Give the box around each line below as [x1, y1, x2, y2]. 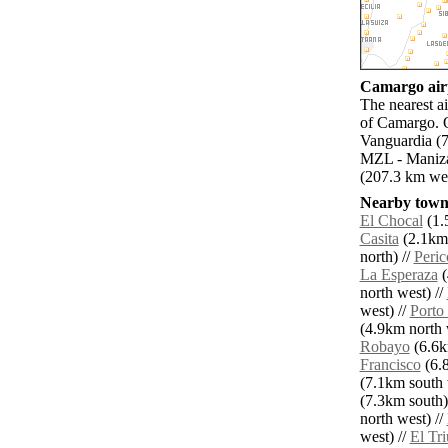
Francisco [359, 356, 421, 374]
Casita [359, 230, 399, 248]
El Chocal [359, 212, 423, 230]
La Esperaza [359, 266, 438, 284]
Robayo [359, 338, 410, 356]
